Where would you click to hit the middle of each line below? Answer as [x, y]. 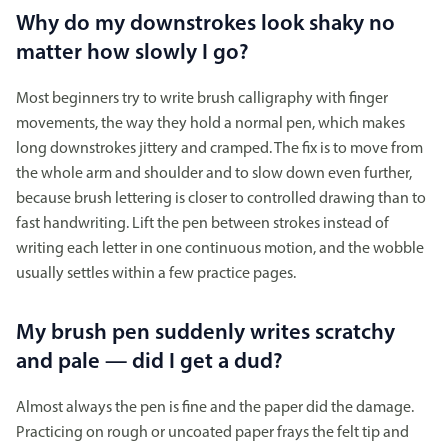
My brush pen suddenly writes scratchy [205, 334]
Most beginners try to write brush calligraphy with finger [202, 99]
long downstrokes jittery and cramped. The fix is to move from [219, 149]
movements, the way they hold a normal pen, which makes [210, 124]
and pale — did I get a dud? [149, 363]
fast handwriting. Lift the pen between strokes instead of [202, 224]
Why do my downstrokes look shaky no [205, 24]
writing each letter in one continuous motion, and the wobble [220, 249]
